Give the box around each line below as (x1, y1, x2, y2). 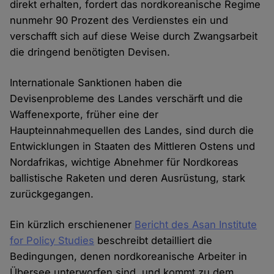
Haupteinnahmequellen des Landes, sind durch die (10, 124, 254, 137)
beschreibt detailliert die (94, 234, 213, 247)
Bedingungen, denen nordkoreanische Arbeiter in (10, 250, 248, 263)
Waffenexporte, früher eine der (10, 108, 159, 121)
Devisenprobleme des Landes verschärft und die (10, 92, 243, 105)
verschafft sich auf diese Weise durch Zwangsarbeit (10, 30, 258, 43)
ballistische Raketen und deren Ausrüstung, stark (10, 172, 246, 185)
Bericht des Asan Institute (135, 218, 257, 231)
